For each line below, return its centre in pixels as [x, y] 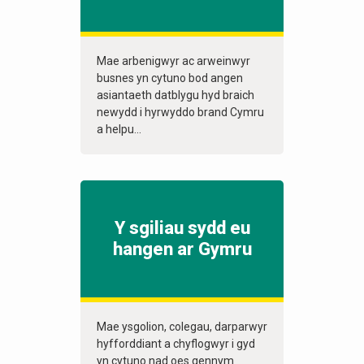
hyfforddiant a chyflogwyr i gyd [176, 344]
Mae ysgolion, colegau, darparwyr [182, 327]
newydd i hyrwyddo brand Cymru [180, 113]
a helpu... [119, 130]
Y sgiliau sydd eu [182, 228]
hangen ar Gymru [182, 249]
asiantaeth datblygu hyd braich [175, 95]
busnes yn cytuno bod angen [170, 78]
